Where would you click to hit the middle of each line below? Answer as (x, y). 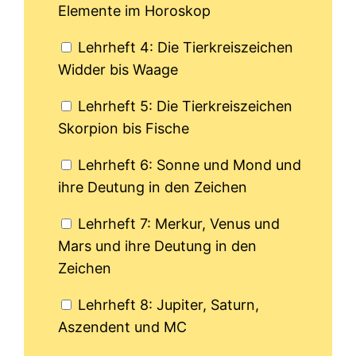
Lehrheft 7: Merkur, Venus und (179, 224)
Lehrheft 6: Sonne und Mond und (190, 165)
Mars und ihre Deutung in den (158, 246)
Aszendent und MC (123, 327)
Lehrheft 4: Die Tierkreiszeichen (186, 48)
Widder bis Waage (118, 70)
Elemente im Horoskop (135, 11)
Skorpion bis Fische (124, 129)
